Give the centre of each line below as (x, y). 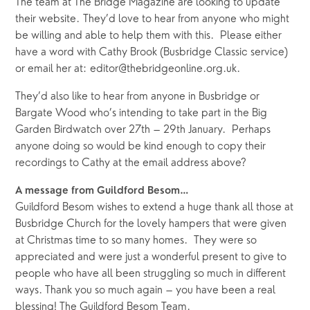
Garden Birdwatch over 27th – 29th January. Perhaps (143, 130)
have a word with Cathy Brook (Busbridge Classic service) (152, 53)
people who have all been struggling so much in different (151, 274)
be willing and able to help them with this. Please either (149, 36)
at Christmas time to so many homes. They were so (136, 241)
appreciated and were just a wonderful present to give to (151, 258)
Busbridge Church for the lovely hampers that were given (151, 225)
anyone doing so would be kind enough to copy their (141, 147)
